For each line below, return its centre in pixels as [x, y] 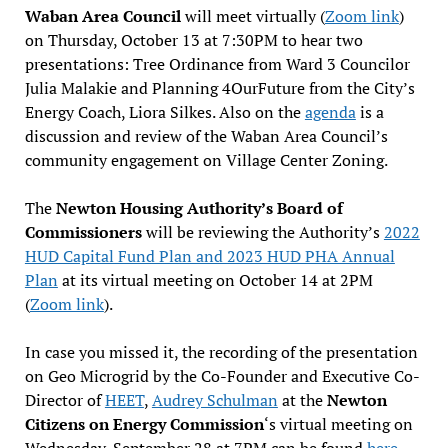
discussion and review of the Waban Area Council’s [206, 135]
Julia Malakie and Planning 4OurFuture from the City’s [219, 87]
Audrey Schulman [214, 399]
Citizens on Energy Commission [144, 423]
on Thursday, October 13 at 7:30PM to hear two [193, 39]
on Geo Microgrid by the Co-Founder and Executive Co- [222, 375]
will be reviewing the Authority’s [262, 231]
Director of [64, 399]
